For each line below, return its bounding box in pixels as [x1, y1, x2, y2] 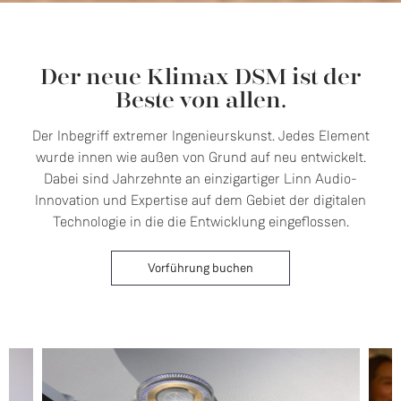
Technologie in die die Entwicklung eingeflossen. [52, 213, 349, 231]
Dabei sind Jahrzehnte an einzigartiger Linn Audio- [44, 170, 357, 188]
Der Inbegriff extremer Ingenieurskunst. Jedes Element [31, 127, 370, 145]
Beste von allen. [115, 85, 286, 116]
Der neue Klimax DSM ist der [40, 62, 361, 93]
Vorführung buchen [148, 260, 253, 277]
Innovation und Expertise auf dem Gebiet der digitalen [35, 192, 366, 209]
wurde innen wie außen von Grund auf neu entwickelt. [35, 149, 366, 166]
